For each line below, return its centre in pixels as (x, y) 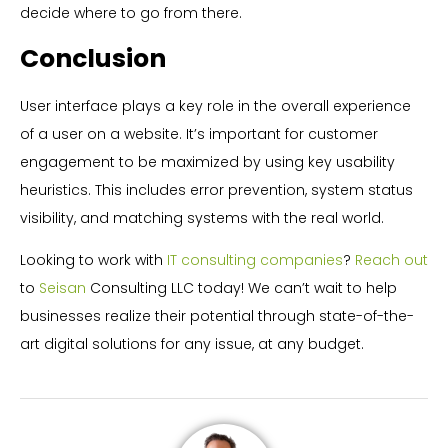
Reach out (391, 260)
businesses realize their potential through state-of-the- (217, 316)
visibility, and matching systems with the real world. (202, 218)
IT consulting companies (255, 260)
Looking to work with (93, 260)
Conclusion (93, 59)
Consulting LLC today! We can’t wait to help (241, 288)
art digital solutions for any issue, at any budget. (192, 344)
